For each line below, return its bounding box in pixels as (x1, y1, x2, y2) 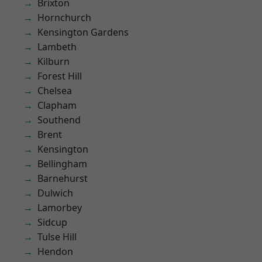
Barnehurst (37, 172, 88, 185)
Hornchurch (37, 11, 91, 24)
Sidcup (37, 216, 67, 229)
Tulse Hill (37, 230, 77, 243)
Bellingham (37, 157, 87, 170)
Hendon (37, 245, 73, 258)
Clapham (37, 99, 77, 112)
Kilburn (37, 55, 70, 68)
